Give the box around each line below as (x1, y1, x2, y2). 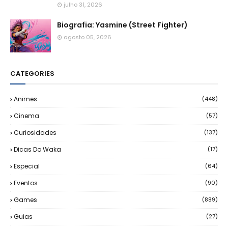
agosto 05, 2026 (64, 33, 111, 41)
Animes (14, 94, 37, 103)
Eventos (14, 178, 38, 187)
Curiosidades (14, 128, 56, 137)
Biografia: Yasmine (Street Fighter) (57, 19, 188, 30)
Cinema (14, 111, 39, 120)
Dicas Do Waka (14, 145, 61, 154)
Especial (14, 161, 40, 170)
